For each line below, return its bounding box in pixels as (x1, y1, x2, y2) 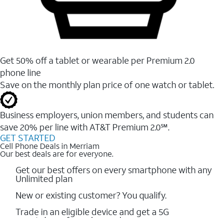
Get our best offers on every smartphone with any (16, 163, 212, 176)
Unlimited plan (16, 172, 73, 184)
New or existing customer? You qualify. (16, 189, 166, 201)
